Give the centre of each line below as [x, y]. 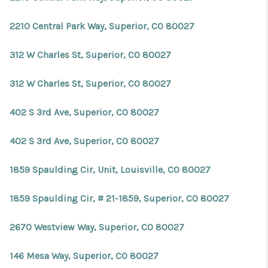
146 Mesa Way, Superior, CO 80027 [84, 256]
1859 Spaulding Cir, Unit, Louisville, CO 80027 [110, 170]
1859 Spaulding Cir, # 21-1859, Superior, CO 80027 [119, 198]
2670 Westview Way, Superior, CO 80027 [97, 227]
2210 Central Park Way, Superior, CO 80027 [102, 26]
